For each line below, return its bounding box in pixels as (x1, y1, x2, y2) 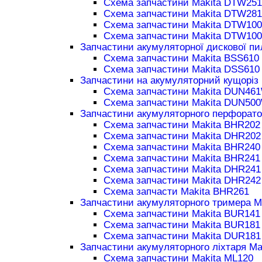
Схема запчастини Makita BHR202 (103, 119, 260, 130)
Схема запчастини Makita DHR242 (103, 174, 261, 186)
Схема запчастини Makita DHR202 (103, 130, 261, 142)
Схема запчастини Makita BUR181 (103, 219, 260, 230)
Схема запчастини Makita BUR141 (103, 208, 260, 219)
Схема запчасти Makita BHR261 (103, 185, 249, 197)
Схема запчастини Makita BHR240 (103, 141, 260, 153)
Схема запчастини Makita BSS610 (103, 52, 259, 64)
